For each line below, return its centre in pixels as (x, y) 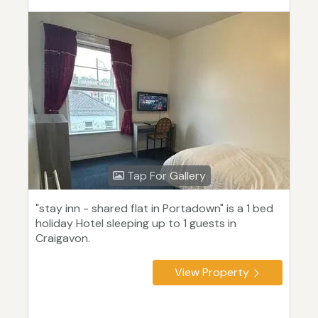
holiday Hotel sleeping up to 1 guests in (136, 224)
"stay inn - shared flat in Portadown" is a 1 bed (154, 209)
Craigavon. (63, 238)
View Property (212, 273)
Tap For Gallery (165, 176)
